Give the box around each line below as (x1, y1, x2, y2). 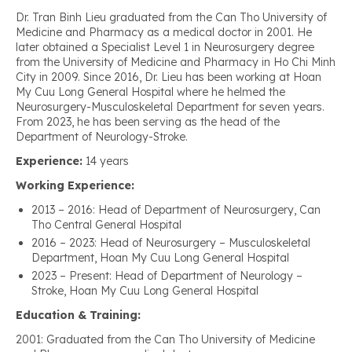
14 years (82, 154, 129, 169)
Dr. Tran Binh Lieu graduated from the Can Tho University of (16, 10, 327, 25)
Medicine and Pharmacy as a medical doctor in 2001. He (16, 25, 312, 40)
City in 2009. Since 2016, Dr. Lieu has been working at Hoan (16, 70, 321, 85)
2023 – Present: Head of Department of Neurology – (31, 269, 302, 284)
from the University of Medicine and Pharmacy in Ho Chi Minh (16, 55, 335, 70)
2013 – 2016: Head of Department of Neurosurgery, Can (31, 203, 321, 218)
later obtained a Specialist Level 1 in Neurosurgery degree (16, 40, 314, 55)
